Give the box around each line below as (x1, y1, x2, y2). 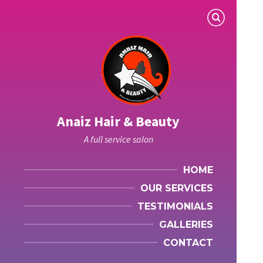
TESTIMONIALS (137, 201, 214, 212)
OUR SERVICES (140, 183, 214, 194)
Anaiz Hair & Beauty (57, 112, 180, 130)
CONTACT (163, 237, 214, 248)
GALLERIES (159, 219, 214, 230)
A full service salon (83, 133, 153, 145)
